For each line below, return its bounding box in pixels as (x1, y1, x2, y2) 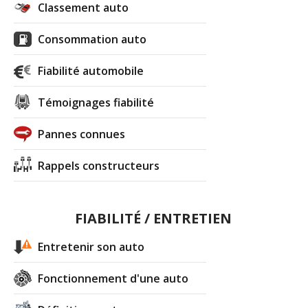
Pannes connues (38, 126, 126, 142)
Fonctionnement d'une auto (38, 270, 189, 286)
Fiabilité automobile (38, 63, 144, 78)
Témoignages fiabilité (38, 94, 155, 110)
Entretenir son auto (38, 239, 145, 254)
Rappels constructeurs (38, 157, 160, 173)
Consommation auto (38, 31, 147, 47)
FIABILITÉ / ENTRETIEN (74, 208, 232, 228)
